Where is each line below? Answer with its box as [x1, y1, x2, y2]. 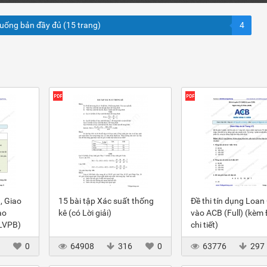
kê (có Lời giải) [58, 208, 111, 218]
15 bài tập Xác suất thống [58, 196, 154, 206]
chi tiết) [190, 220, 218, 229]
